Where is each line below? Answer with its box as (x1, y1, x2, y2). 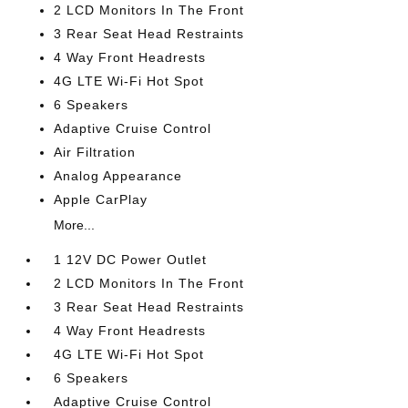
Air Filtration (54, 145, 137, 159)
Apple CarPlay (54, 192, 148, 207)
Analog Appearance (54, 168, 183, 183)
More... (54, 218, 96, 232)
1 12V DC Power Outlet (54, 252, 208, 267)
